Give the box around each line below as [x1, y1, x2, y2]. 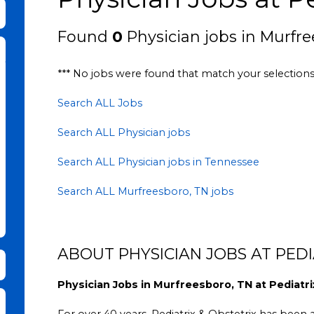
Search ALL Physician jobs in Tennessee [57, 156, 260, 169]
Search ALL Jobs [57, 97, 143, 110]
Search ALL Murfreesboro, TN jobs [57, 185, 234, 198]
